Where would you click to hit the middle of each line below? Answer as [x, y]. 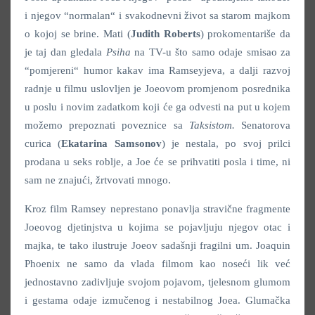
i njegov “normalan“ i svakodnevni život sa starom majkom [157, 15]
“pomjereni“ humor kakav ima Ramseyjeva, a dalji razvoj [157, 70]
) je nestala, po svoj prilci [226, 143]
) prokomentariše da [245, 34]
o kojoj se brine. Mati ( [78, 34]
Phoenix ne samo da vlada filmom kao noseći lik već [157, 264]
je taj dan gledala [65, 52]
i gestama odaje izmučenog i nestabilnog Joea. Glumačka [157, 300]
